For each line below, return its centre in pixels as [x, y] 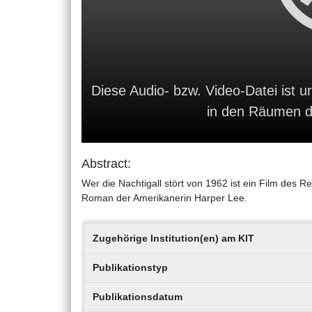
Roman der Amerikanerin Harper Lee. [164, 198]
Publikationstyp [130, 268]
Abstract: [106, 164]
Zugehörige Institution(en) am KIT [173, 239]
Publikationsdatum [137, 297]
